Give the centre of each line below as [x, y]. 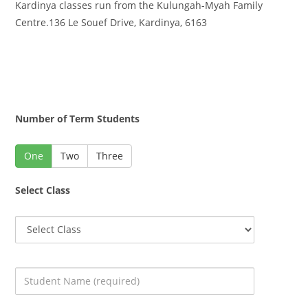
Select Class [43, 190]
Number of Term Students [78, 118]
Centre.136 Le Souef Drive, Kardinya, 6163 [111, 22]
